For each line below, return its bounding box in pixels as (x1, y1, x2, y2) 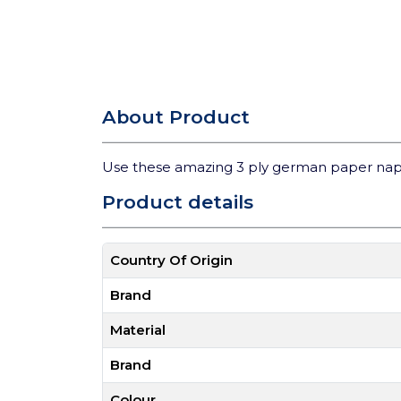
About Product (102, 106, 250, 128)
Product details (102, 191, 253, 213)
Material (110, 321, 166, 338)
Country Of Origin (110, 252, 233, 269)
